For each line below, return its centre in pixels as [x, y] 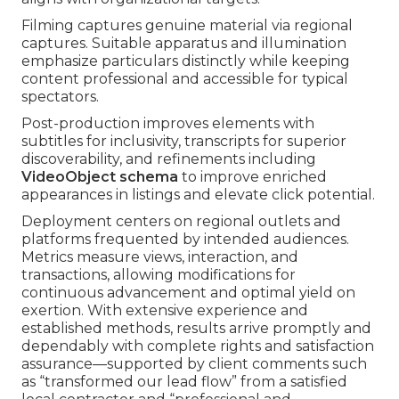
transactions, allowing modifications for [159, 275]
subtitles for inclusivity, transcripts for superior [184, 142]
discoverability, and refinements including [169, 159]
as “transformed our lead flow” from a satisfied [184, 382]
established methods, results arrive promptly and [196, 329]
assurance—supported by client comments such [194, 364]
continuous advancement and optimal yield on [188, 293]
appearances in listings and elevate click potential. [198, 195]
